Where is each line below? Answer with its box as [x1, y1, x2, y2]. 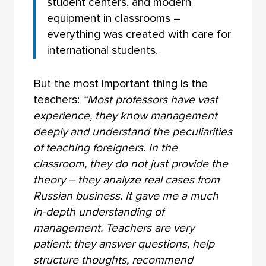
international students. [47, 43, 159, 58]
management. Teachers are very [33, 221, 194, 236]
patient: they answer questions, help [33, 237, 214, 252]
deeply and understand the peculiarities [33, 125, 232, 140]
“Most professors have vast [82, 93, 218, 107]
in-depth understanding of [33, 205, 164, 220]
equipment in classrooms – [47, 11, 181, 26]
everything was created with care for [47, 27, 232, 42]
